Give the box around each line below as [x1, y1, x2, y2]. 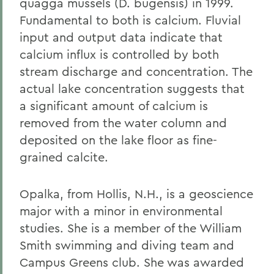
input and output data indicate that [20, 29, 223, 45]
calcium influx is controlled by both [20, 46, 219, 62]
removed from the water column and [20, 115, 227, 130]
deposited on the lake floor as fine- [20, 132, 217, 147]
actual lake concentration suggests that [20, 81, 245, 96]
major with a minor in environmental [20, 203, 223, 218]
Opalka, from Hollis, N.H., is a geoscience [20, 186, 253, 201]
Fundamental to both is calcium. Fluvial [20, 12, 241, 28]
